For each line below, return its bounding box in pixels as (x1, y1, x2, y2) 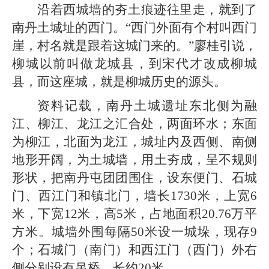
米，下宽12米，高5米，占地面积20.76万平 (12, 207, 257, 221)
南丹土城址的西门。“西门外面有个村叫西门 (12, 20, 257, 35)
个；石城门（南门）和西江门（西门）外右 (12, 243, 257, 257)
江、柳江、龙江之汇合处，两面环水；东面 (12, 116, 257, 131)
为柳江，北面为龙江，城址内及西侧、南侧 (12, 134, 257, 149)
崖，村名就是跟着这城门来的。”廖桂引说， (12, 38, 257, 53)
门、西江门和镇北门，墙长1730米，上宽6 (12, 189, 257, 203)
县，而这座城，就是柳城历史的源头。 (12, 74, 226, 89)
